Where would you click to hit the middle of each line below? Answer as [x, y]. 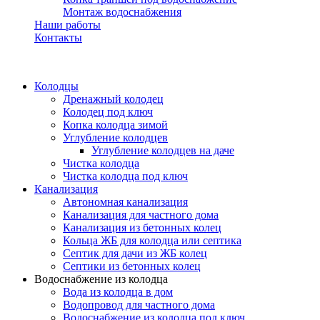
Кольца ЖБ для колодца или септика [152, 240]
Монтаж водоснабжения [122, 12]
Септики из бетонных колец [132, 266]
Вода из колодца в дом [118, 292]
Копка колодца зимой [115, 125]
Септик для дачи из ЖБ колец [135, 253]
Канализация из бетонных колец [142, 227]
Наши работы [67, 25]
